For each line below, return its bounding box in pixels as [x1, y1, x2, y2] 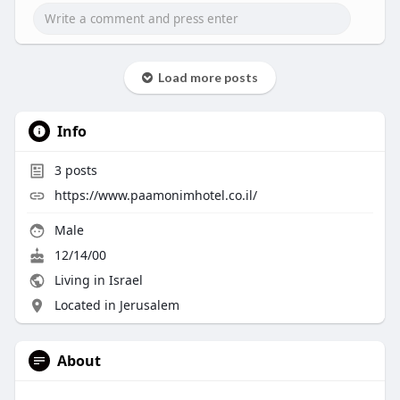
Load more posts [152, 70, 258, 86]
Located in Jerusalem [54, 296, 179, 314]
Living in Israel [50, 271, 143, 289]
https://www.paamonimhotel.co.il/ [54, 187, 257, 204]
